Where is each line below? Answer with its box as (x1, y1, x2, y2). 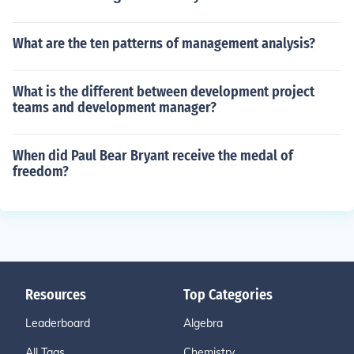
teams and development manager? (13, 99, 217, 116)
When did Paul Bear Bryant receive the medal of (13, 147, 293, 164)
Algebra (183, 316, 223, 330)
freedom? (13, 163, 69, 180)
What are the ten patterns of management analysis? (13, 35, 315, 52)
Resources (25, 286, 86, 303)
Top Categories (183, 286, 273, 303)
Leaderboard (25, 316, 90, 330)
